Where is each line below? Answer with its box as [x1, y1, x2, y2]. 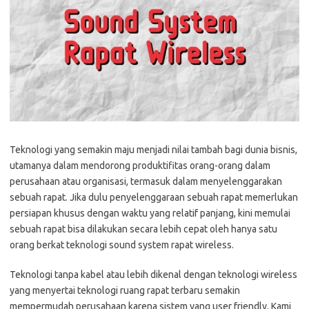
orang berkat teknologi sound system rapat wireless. [10, 239, 234, 250]
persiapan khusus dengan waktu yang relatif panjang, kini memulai [10, 207, 290, 219]
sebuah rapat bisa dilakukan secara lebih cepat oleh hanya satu [10, 223, 277, 235]
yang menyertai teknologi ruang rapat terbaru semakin [10, 284, 240, 296]
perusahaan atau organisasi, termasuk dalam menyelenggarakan [10, 175, 282, 187]
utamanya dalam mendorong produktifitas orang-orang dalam [10, 159, 270, 171]
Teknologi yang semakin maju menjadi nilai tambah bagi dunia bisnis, [10, 143, 297, 155]
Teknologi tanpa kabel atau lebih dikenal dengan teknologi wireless [10, 268, 297, 280]
